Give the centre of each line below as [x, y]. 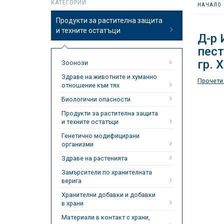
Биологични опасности [96, 99]
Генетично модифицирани [100, 136]
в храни [72, 203]
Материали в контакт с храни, [106, 217]
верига [71, 181]
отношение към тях [90, 85]
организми [77, 144]
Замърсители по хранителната [107, 172]
